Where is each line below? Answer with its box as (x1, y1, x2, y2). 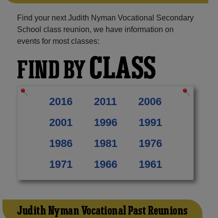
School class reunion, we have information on (17, 25, 174, 34)
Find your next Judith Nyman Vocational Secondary (17, 13, 194, 22)
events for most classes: (17, 36, 99, 45)
